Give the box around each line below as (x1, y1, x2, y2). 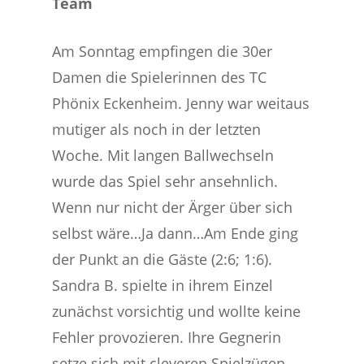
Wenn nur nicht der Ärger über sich (52, 197, 293, 217)
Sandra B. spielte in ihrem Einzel (52, 275, 274, 295)
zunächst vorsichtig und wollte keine (52, 301, 301, 321)
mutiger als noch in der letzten (52, 119, 262, 139)
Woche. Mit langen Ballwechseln (52, 145, 275, 165)
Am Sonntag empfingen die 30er (52, 41, 273, 61)
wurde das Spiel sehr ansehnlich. (52, 171, 279, 191)
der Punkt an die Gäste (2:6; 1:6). (52, 249, 273, 269)
